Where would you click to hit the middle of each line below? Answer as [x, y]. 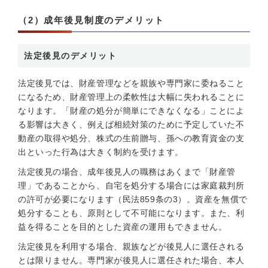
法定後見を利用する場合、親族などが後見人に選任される [131, 246]
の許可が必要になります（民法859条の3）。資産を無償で [133, 199]
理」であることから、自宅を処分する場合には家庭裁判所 [131, 185]
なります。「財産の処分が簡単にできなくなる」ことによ [131, 111]
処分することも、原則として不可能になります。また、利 [131, 213]
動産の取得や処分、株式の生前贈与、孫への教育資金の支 [131, 138]
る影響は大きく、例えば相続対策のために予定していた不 [131, 124]
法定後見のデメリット [71, 56]
